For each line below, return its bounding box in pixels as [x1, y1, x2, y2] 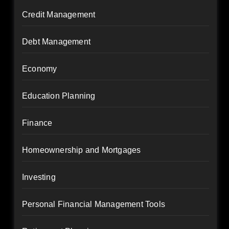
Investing [22, 173, 56, 181]
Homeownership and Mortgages [22, 146, 141, 154]
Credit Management [22, 10, 96, 19]
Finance [22, 119, 53, 127]
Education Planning [22, 91, 96, 100]
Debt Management [22, 37, 90, 46]
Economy [22, 64, 57, 73]
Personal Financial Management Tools [22, 200, 165, 209]
